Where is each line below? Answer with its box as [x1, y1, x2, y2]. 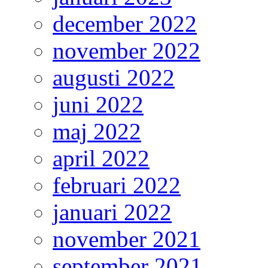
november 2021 [53, 226, 200, 252]
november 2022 [53, 38, 200, 64]
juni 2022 [53, 92, 144, 118]
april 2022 [53, 145, 150, 172]
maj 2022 [53, 118, 141, 145]
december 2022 [53, 11, 197, 37]
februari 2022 [53, 172, 181, 199]
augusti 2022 [53, 65, 175, 91]
